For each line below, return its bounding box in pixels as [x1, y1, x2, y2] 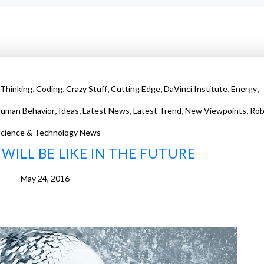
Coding [35, 84, 62, 94]
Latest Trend [133, 105, 181, 115]
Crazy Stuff [65, 84, 107, 94]
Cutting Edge [110, 84, 160, 94]
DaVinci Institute [163, 84, 227, 94]
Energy [230, 84, 257, 94]
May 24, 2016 [21, 173, 70, 183]
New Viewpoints [184, 105, 246, 115]
